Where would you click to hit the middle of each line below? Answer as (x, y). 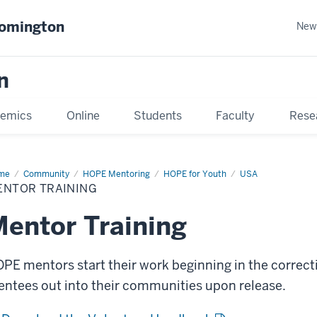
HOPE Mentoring (116, 174)
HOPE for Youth (195, 174)
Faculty (236, 115)
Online (83, 115)
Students (157, 115)
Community (46, 174)
